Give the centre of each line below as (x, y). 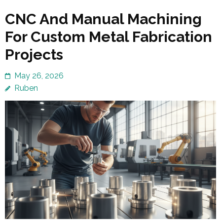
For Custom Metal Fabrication (109, 37)
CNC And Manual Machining (103, 19)
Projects (34, 54)
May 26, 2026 (39, 75)
